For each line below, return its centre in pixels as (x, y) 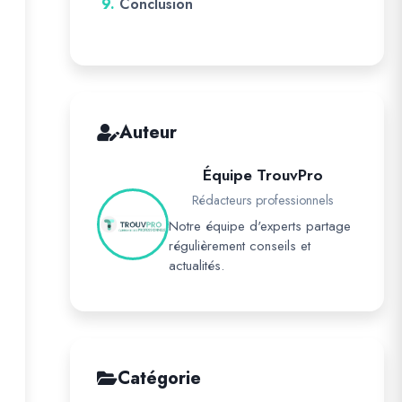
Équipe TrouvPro (263, 175)
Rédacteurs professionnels (263, 200)
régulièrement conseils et (240, 246)
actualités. (197, 266)
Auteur (148, 132)
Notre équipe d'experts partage (260, 226)
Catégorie (159, 378)
